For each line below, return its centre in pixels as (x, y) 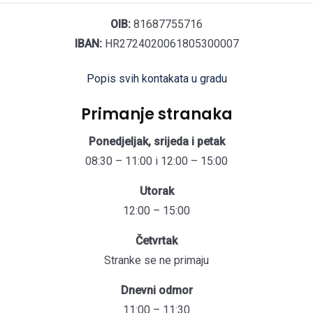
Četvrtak (156, 241)
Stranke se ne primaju (156, 260)
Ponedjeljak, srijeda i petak (156, 141)
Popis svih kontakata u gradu (156, 79)
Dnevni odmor (156, 290)
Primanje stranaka (156, 114)
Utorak (156, 191)
